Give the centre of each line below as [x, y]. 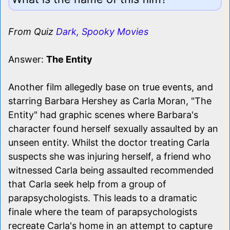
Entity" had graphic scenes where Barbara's [103, 114]
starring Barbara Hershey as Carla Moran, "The [110, 101]
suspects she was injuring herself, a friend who [110, 156]
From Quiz [32, 31]
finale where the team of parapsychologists [103, 212]
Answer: [27, 59]
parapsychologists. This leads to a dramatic [103, 198]
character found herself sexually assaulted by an [113, 128]
